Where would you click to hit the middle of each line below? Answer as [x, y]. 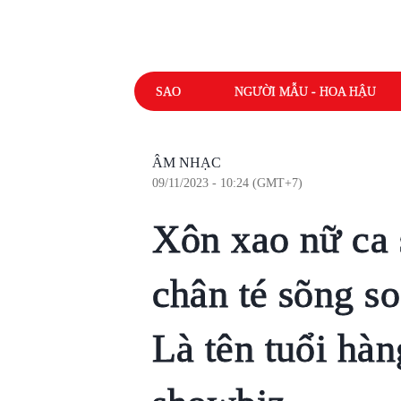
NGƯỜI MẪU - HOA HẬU [305, 91]
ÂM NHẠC [186, 162]
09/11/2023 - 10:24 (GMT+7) [227, 183]
